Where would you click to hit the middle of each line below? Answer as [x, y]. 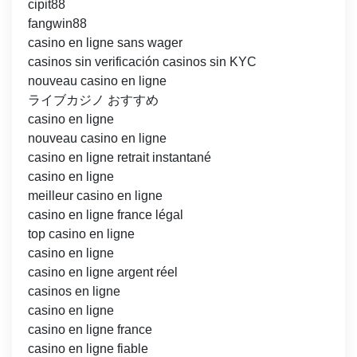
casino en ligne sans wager [105, 43]
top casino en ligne [81, 234]
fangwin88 [57, 24]
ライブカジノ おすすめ [93, 100]
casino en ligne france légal [106, 215]
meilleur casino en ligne [95, 196]
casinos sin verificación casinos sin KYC [142, 62]
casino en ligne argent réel [103, 273]
